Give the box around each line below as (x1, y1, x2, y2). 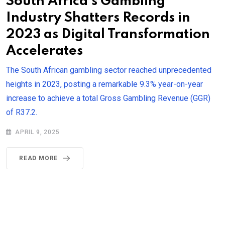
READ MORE (19, 154, 58, 162)
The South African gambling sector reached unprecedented (6, 65, 211, 75)
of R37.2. (6, 107, 37, 117)
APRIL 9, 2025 (15, 128, 60, 136)
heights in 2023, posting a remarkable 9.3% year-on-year (6, 79, 203, 89)
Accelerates (6, 44, 83, 58)
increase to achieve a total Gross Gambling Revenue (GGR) (6, 93, 210, 103)
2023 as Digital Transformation (6, 27, 210, 41)
